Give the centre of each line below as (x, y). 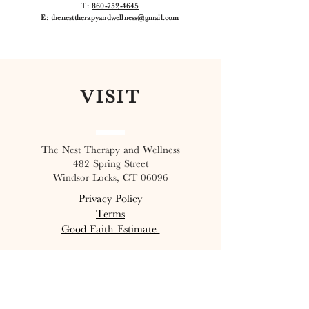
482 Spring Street (110, 163)
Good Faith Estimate (110, 228)
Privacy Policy (110, 198)
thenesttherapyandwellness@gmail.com (115, 17)
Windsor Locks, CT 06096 (110, 177)
